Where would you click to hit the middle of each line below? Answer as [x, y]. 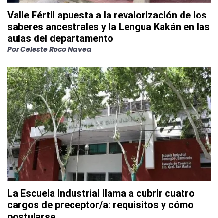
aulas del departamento [60, 39]
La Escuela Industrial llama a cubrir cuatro [101, 193]
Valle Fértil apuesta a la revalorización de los [107, 15]
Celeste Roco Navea [56, 49]
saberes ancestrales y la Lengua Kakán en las [109, 27]
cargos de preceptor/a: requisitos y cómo [100, 205]
